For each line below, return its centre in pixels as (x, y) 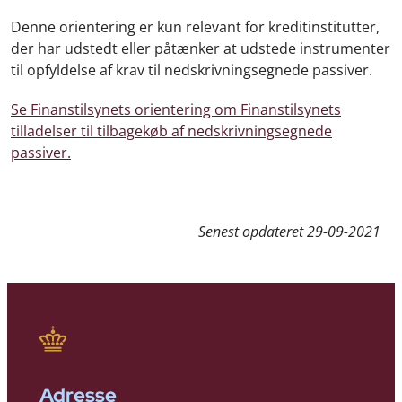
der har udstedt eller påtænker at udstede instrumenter (201, 48)
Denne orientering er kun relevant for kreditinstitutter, (195, 27)
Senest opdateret (253, 232)
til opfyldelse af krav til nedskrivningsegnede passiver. (192, 70)
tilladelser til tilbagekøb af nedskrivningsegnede (171, 131)
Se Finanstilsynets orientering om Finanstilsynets (176, 109)
